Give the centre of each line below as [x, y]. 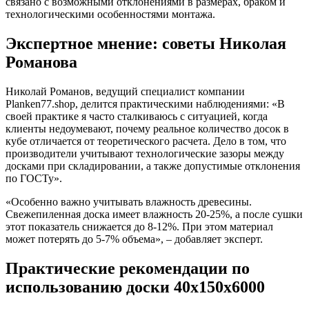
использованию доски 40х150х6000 [135, 287]
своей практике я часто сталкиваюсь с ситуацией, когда [137, 117]
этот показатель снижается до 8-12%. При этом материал [139, 227]
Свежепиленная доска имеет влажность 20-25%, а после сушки [154, 215]
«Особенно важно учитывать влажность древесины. [129, 202]
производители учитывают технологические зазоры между [145, 154]
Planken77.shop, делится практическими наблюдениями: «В [145, 104]
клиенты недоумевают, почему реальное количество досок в [147, 129]
